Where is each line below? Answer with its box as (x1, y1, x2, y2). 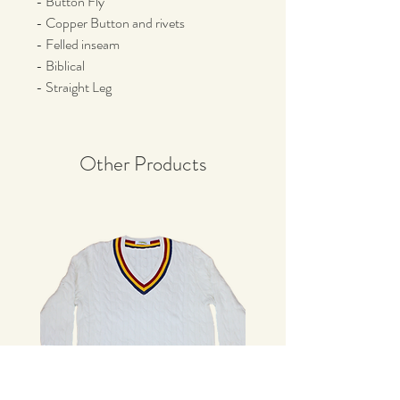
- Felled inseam (36, 33, 120, 54)
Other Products (79, 148, 207, 179)
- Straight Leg (36, 76, 112, 97)
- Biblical (36, 54, 85, 76)
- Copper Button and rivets (36, 12, 187, 33)
